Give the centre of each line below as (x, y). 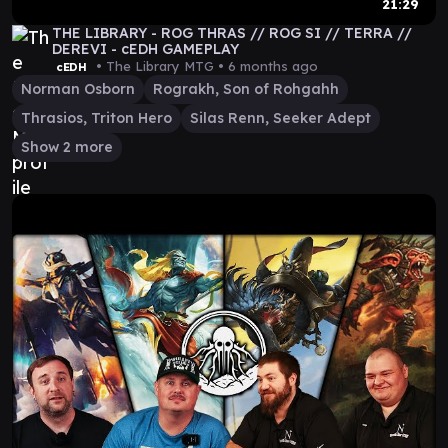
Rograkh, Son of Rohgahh (246, 89)
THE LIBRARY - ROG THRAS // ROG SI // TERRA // (232, 33)
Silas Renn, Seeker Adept (280, 118)
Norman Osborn (78, 89)
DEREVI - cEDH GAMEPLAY (145, 49)
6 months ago (272, 66)
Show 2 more (67, 147)
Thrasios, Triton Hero (96, 118)
